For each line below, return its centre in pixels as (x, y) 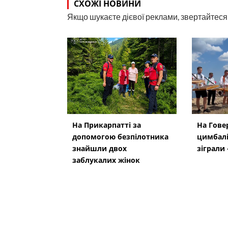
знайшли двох (99, 148)
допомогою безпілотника (120, 136)
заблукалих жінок (106, 160)
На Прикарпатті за (107, 125)
